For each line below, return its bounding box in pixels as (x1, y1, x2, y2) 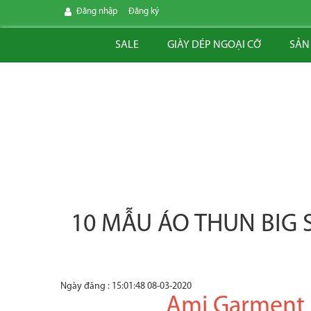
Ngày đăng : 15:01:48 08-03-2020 (60, 281, 192, 292)
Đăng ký (128, 7, 159, 16)
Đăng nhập (76, 7, 117, 16)
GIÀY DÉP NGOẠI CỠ (167, 40, 261, 51)
